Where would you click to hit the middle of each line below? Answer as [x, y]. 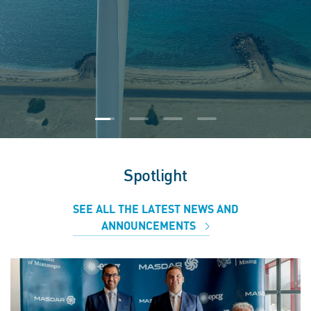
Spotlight [155, 177]
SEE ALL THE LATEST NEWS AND [155, 210]
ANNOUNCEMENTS [150, 227]
